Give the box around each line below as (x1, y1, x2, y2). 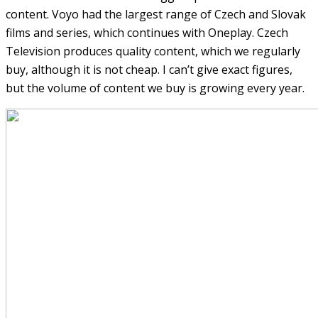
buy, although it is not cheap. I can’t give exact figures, (6, 61, 292, 77)
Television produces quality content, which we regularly (6, 43, 300, 59)
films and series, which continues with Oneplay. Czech (6, 24, 288, 40)
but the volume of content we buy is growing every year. (6, 79, 305, 96)
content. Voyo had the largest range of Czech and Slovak (6, 6, 306, 22)
